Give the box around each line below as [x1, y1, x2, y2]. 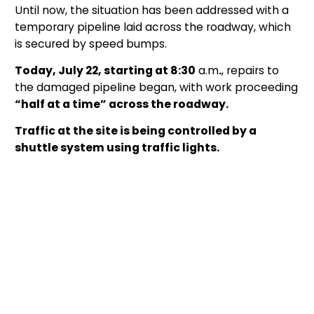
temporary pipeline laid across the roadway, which [15, 18, 291, 35]
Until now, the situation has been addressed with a [15, 1, 289, 18]
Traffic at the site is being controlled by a [15, 122, 257, 139]
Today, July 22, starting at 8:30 [15, 62, 196, 78]
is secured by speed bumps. [15, 35, 167, 52]
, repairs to [221, 62, 279, 78]
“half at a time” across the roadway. [15, 95, 228, 112]
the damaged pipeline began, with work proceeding [15, 78, 298, 95]
